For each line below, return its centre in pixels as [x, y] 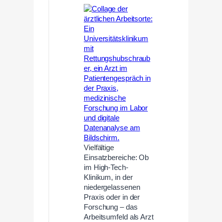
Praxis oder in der [112, 197]
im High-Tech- [106, 168]
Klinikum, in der [108, 178]
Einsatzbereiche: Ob [116, 158]
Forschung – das [111, 207]
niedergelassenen [112, 188]
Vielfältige [99, 148]
